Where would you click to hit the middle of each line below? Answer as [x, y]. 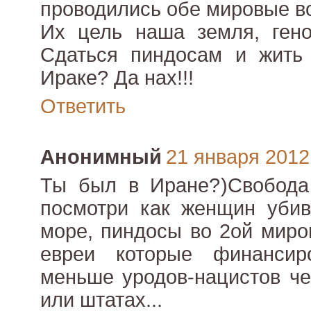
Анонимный [101, 157]
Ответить [83, 107]
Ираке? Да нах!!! [117, 78]
